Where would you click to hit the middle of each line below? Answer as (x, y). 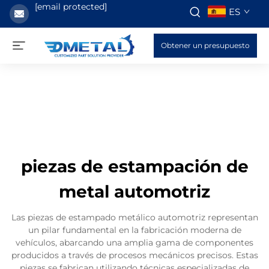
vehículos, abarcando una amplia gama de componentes (134, 243)
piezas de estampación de (134, 166)
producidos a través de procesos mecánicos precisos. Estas (134, 255)
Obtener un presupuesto (205, 45)
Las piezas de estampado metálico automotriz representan (134, 217)
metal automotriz (134, 192)
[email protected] (71, 7)
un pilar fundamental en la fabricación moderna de (134, 230)
